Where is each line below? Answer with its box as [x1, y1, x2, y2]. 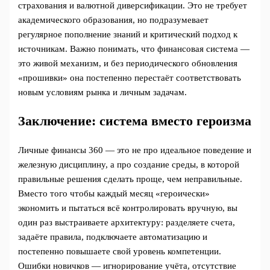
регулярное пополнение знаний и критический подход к [18, 30, 238, 40]
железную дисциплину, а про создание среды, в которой [18, 160, 240, 170]
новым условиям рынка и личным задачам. [18, 87, 187, 98]
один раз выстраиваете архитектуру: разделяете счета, [18, 218, 236, 228]
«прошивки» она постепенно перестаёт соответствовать [18, 73, 242, 83]
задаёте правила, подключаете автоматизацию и [18, 232, 208, 242]
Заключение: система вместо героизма [18, 114, 252, 129]
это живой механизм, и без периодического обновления [18, 58, 238, 69]
